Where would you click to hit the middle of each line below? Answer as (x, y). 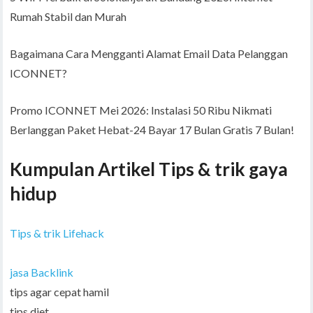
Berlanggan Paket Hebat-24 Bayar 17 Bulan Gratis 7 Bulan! (152, 130)
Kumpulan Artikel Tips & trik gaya (149, 169)
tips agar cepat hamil (60, 292)
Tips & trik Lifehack (57, 233)
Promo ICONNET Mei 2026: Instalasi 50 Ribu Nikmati (141, 110)
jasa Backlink (42, 272)
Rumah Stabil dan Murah (68, 17)
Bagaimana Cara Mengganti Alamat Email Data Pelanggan (149, 54)
